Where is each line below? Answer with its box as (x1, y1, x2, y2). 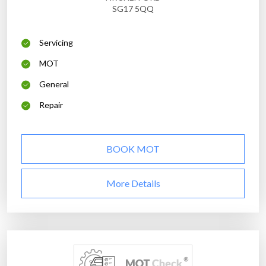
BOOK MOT (106, 143, 160, 155)
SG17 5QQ (112, 4, 154, 14)
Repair (39, 100, 63, 110)
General (39, 79, 69, 90)
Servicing (39, 37, 73, 48)
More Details (106, 178, 160, 189)
